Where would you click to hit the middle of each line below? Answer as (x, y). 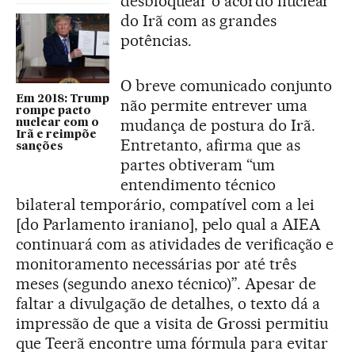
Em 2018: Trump (63, 99)
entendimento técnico (198, 184)
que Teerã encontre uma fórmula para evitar (172, 343)
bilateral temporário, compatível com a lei (166, 204)
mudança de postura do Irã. (218, 125)
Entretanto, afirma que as (210, 145)
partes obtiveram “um (198, 164)
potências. (156, 40)
